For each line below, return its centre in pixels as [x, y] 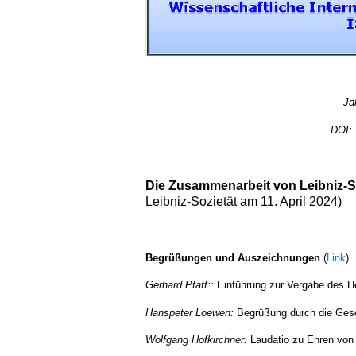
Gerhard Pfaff [176, 285]
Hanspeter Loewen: [190, 312]
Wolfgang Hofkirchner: [196, 340]
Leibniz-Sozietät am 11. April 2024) [244, 201]
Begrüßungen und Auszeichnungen [234, 257]
